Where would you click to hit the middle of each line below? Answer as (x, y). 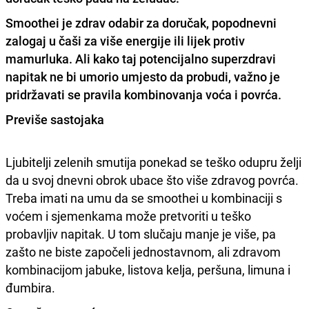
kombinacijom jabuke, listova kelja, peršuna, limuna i (148, 269)
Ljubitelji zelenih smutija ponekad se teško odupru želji (153, 162)
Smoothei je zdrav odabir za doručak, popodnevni (141, 22)
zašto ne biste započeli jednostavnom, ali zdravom (143, 251)
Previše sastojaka (55, 119)
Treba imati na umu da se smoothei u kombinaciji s (144, 198)
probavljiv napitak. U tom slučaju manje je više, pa (141, 233)
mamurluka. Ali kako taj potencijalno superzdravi (141, 58)
